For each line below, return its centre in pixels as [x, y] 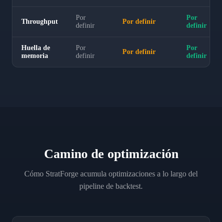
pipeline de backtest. [111, 186]
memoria [35, 56]
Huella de [36, 48]
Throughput [40, 22]
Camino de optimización [111, 154]
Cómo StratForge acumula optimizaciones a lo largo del [111, 174]
